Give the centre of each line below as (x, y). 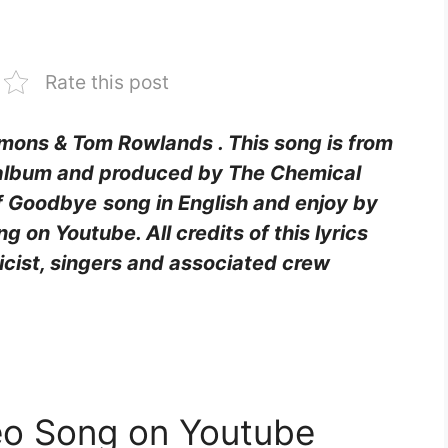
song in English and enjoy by (240, 203)
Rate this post (106, 82)
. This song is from (303, 143)
